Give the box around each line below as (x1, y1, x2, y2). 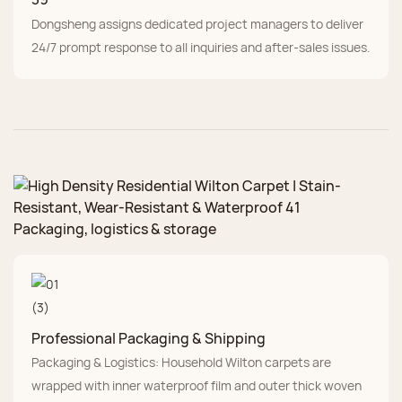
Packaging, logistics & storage (13, 219, 216, 240)
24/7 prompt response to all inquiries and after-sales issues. (31, 38, 371, 56)
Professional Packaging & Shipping (31, 328, 266, 348)
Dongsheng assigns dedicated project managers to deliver (31, 14, 363, 32)
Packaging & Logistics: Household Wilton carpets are (31, 353, 331, 371)
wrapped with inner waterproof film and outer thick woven (31, 376, 362, 394)
